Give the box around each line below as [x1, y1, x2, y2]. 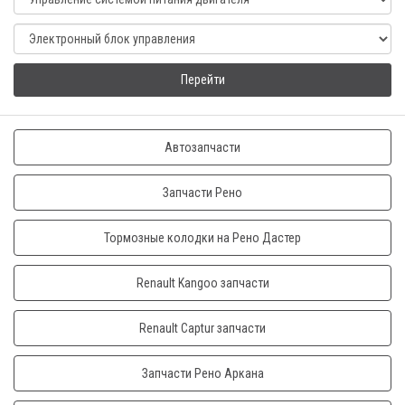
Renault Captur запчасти [139, 321, 266, 335]
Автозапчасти [165, 140, 240, 155]
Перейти [180, 72, 225, 87]
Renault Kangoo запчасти [136, 276, 269, 290]
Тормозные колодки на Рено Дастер [104, 231, 301, 245]
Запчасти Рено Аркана [141, 366, 264, 381]
